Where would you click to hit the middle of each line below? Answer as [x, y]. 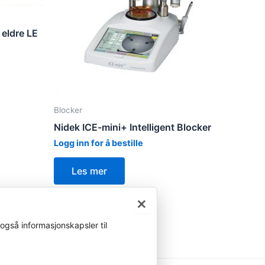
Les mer [89, 171]
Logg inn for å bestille [98, 143]
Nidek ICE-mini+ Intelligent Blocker [132, 127]
